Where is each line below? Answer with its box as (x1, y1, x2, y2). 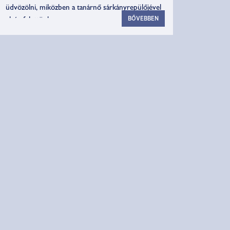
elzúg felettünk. (5, 17, 52, 25)
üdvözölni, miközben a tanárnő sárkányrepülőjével (5, 5, 161, 13)
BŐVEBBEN (127, 15, 159, 22)
